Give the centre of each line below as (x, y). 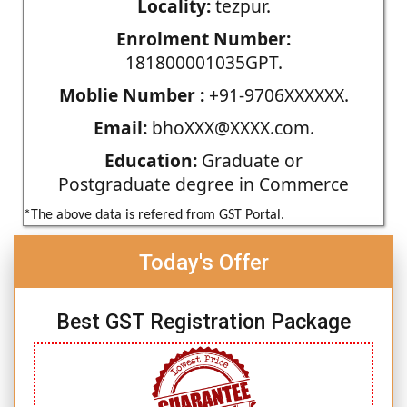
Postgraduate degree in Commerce (203, 184)
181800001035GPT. (203, 62)
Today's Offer (203, 262)
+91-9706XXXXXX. (276, 94)
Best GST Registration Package (203, 322)
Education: (151, 160)
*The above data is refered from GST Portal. (154, 215)
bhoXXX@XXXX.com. (230, 127)
